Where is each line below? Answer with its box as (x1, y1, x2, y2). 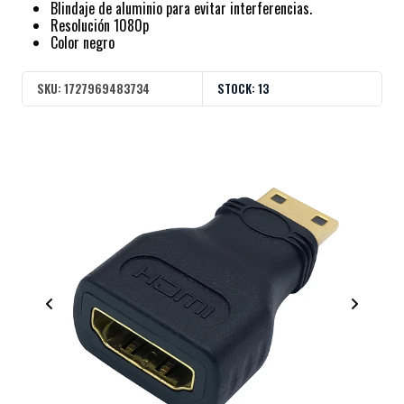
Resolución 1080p (50, 14, 149, 37)
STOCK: (217, 78, 255, 97)
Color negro (50, 32, 115, 54)
